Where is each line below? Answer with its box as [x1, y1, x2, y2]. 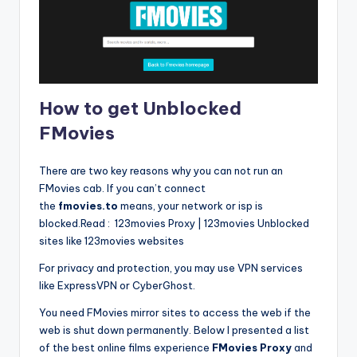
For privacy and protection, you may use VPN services [39, 261, 303, 275]
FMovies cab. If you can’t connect [39, 182, 206, 195]
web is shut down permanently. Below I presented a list [39, 324, 309, 337]
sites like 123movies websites [39, 234, 184, 248]
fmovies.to [58, 199, 118, 213]
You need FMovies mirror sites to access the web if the [39, 306, 311, 320]
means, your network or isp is [118, 199, 263, 213]
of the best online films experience [39, 341, 212, 355]
